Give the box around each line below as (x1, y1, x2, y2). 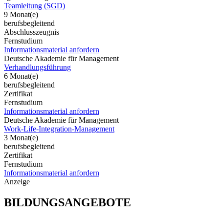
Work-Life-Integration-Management (4, 124, 114, 133)
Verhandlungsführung (4, 63, 71, 71)
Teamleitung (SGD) (4, 1, 65, 10)
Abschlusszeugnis (4, 27, 59, 36)
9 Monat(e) (4, 10, 38, 19)
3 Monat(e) (4, 133, 38, 142)
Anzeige (4, 177, 30, 186)
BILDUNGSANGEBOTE (4, 196, 131, 209)
